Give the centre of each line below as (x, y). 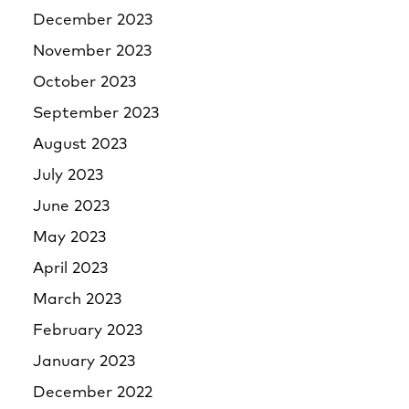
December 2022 (93, 393)
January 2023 (84, 362)
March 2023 (77, 300)
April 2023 (70, 269)
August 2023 (80, 145)
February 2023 (88, 331)
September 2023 (96, 114)
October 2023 (84, 83)
